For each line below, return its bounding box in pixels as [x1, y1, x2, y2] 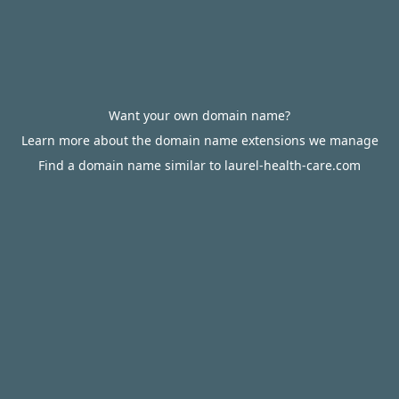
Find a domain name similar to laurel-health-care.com [38, 157, 361, 174]
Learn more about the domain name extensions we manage [20, 132, 379, 149]
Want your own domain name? [109, 107, 290, 124]
